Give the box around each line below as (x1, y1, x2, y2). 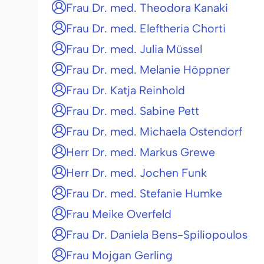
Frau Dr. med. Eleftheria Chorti (66, 21, 226, 35)
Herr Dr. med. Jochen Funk (66, 166, 207, 180)
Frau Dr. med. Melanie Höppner (66, 62, 230, 77)
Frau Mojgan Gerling (66, 248, 173, 262)
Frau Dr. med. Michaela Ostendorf (66, 124, 242, 138)
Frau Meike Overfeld (66, 207, 171, 221)
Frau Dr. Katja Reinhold (66, 83, 185, 97)
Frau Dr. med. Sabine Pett (66, 104, 199, 118)
